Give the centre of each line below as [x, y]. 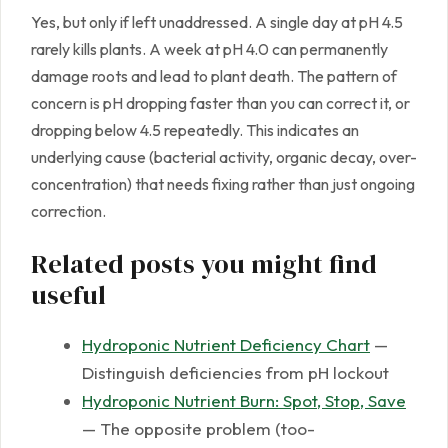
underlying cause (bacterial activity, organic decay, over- [224, 157]
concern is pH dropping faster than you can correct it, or [220, 103]
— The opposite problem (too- [198, 429]
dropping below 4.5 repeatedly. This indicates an [195, 130]
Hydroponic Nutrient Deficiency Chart [226, 345]
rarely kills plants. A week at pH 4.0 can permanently [209, 49]
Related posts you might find [204, 264]
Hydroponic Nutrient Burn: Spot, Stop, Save [244, 401]
